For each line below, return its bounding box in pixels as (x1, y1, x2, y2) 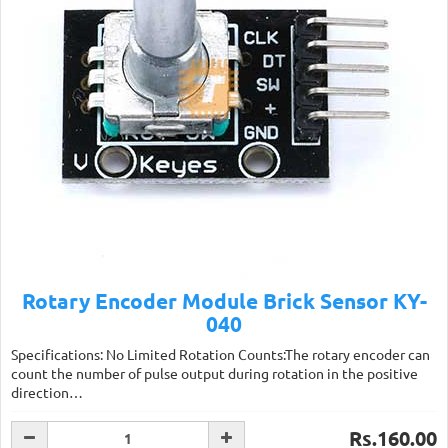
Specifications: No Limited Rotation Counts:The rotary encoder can (11, 345, 430, 363)
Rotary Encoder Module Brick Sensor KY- (21, 287, 427, 314)
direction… (11, 383, 83, 401)
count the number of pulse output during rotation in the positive (11, 364, 418, 382)
